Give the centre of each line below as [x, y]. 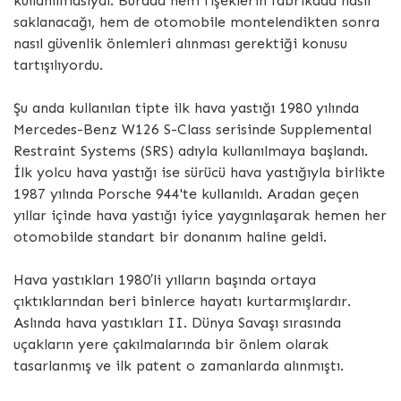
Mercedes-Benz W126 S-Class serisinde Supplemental [192, 129]
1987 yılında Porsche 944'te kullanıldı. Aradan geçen [186, 193]
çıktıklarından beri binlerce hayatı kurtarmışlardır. [182, 301]
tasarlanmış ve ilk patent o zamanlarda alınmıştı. [179, 365]
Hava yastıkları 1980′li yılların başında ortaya [165, 279]
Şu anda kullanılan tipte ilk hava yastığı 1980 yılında [186, 107]
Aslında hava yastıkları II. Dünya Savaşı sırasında [177, 322]
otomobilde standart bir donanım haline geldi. [170, 236]
